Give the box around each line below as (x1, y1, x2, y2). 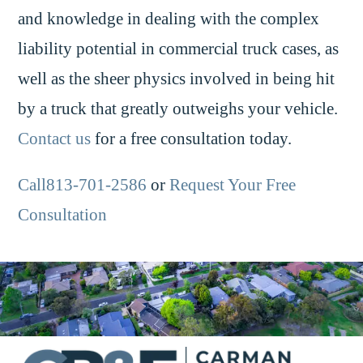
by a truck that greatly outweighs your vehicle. (18, 99, 339, 117)
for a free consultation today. (91, 129, 293, 147)
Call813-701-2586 (18, 176, 147, 194)
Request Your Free (169, 176, 297, 194)
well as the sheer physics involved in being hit (18, 69, 335, 88)
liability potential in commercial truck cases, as (18, 39, 340, 58)
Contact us (18, 129, 92, 147)
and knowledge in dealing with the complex (18, 9, 320, 28)
